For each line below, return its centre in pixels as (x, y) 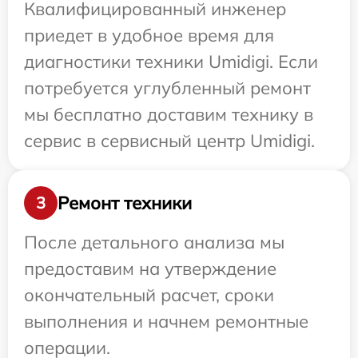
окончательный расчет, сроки (149, 295)
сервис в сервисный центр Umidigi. (169, 141)
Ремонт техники (125, 203)
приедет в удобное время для (149, 36)
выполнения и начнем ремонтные (166, 322)
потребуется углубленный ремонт (167, 88)
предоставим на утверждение (150, 269)
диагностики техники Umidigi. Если (171, 62)
